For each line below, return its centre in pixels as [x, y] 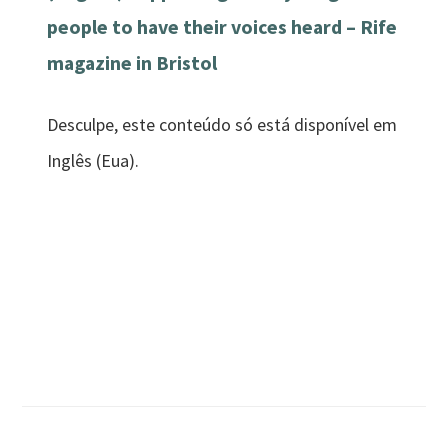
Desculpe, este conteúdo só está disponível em [222, 125]
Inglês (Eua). [93, 161]
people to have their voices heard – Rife [222, 26]
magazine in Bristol [132, 62]
